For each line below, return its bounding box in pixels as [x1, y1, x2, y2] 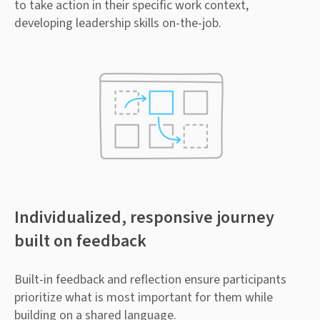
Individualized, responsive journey [14, 204, 274, 230]
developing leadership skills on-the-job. [14, 14, 221, 33]
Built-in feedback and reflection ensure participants [14, 270, 286, 289]
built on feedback [14, 228, 146, 254]
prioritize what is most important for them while [14, 288, 273, 306]
